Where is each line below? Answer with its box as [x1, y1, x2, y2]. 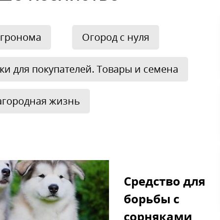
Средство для [124, 173, 205, 189]
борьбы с [124, 191, 179, 207]
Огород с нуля [82, 30, 149, 44]
